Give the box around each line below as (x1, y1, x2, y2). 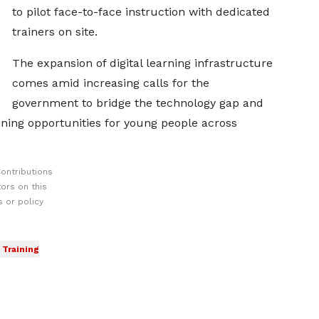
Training (1, 244, 39, 254)
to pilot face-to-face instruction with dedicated (11, 5, 270, 19)
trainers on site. (11, 25, 98, 38)
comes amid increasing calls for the (11, 76, 209, 90)
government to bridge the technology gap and (11, 96, 263, 110)
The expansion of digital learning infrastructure (11, 56, 273, 70)
